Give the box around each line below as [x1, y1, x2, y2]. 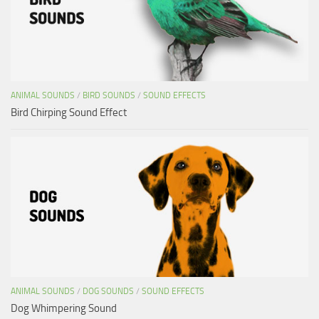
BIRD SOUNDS [83, 90, 135, 100]
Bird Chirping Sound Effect [11, 105, 127, 119]
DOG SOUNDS [83, 286, 134, 296]
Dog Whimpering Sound [11, 301, 117, 315]
